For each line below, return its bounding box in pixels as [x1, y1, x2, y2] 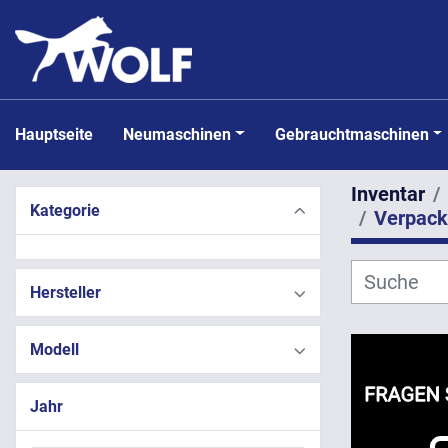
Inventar [351, 182, 425, 206]
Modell [30, 340, 79, 359]
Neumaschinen [134, 124, 231, 144]
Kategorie [30, 201, 100, 220]
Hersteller [30, 283, 101, 302]
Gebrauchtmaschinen [285, 124, 429, 144]
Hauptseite [26, 124, 93, 144]
